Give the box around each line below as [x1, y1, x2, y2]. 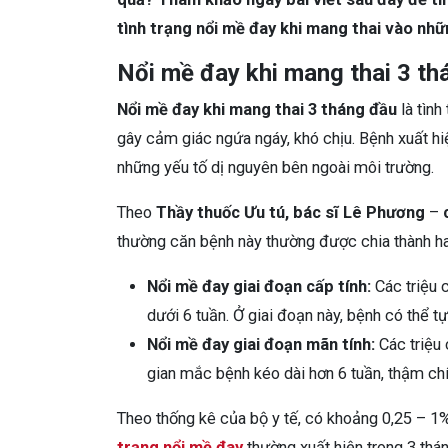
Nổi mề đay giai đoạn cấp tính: [147, 276, 371, 296]
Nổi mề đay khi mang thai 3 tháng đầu [117, 99, 397, 119]
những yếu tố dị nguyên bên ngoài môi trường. [117, 157, 434, 177]
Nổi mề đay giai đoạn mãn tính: [147, 334, 375, 354]
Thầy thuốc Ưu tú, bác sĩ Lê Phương [156, 202, 425, 222]
